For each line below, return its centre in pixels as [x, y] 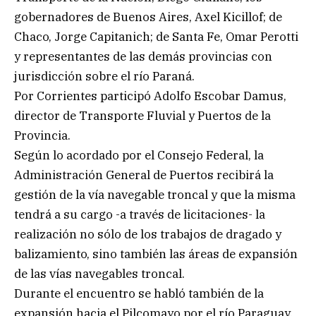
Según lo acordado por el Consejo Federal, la [139, 155]
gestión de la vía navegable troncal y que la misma [155, 194]
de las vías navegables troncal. [99, 273]
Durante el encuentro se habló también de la [139, 293]
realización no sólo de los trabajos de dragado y [148, 234]
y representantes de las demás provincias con [143, 56]
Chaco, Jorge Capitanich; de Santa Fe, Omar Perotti [156, 36]
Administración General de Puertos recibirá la [144, 175]
